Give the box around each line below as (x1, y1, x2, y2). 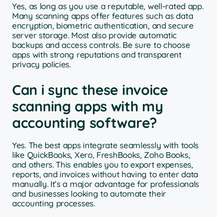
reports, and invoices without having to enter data (12, 169, 199, 180)
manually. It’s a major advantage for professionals (12, 179, 200, 189)
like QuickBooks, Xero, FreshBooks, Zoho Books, (12, 150, 190, 160)
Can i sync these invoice (12, 81, 168, 99)
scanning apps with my (12, 97, 163, 115)
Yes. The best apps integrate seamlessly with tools (12, 140, 199, 151)
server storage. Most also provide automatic (12, 30, 177, 40)
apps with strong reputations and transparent (12, 49, 182, 60)
